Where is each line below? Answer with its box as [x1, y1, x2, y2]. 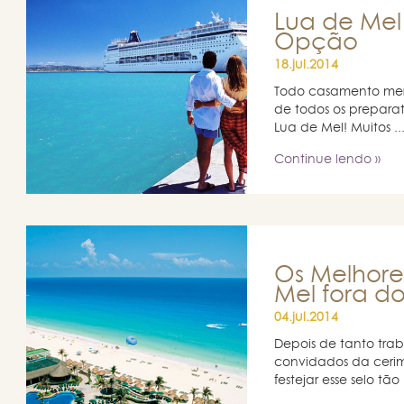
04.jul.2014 [273, 310, 338, 324]
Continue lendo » [273, 153, 381, 167]
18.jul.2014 [273, 59, 338, 72]
